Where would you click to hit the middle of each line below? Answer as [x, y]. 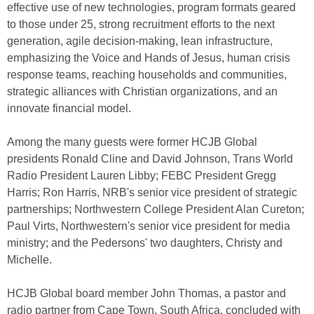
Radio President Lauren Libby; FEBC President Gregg [142, 176]
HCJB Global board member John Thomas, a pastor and [146, 293]
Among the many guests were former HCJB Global [132, 142]
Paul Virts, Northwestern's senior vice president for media [149, 226]
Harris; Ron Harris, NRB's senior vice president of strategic [152, 192]
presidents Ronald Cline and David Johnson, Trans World [150, 159]
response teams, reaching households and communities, [147, 75]
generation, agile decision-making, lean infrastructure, [140, 41]
